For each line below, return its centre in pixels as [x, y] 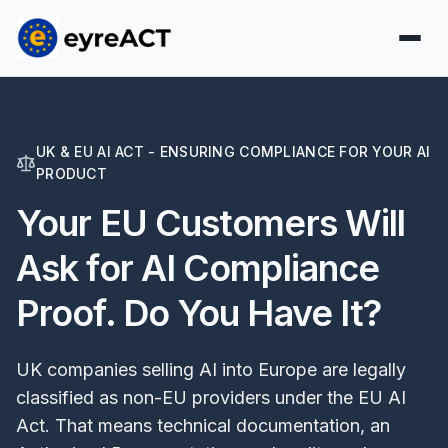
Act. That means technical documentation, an [203, 425]
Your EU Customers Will [211, 223]
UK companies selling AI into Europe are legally [211, 369]
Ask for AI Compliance [198, 268]
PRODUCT [71, 173]
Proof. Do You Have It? [199, 313]
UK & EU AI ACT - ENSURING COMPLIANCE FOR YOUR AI [233, 151]
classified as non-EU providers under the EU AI [211, 397]
